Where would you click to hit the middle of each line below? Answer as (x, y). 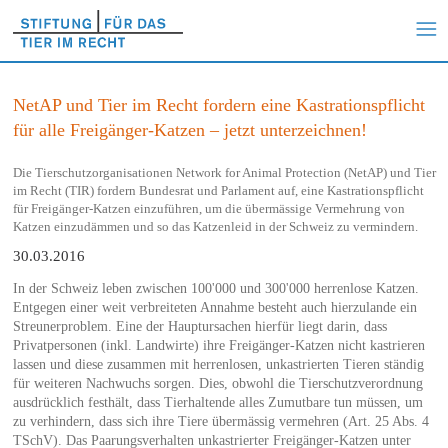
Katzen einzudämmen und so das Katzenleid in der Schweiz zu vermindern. (215, 226)
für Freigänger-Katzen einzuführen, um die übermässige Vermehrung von (208, 208)
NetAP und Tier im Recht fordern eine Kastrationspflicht (218, 104)
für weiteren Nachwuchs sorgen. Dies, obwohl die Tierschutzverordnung (217, 383)
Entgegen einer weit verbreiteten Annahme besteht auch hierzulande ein (214, 307)
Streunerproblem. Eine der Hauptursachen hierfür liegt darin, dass (199, 326)
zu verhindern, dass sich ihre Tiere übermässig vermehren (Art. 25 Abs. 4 (220, 421)
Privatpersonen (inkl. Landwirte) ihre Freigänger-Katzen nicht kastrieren (218, 345)
